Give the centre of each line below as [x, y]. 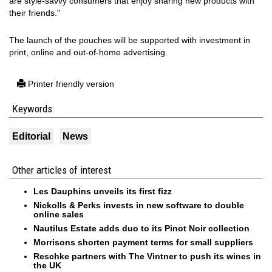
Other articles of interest [62, 170]
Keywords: [33, 109]
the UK [47, 265]
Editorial [31, 136]
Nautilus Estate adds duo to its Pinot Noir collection [141, 228]
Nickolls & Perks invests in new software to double [139, 205]
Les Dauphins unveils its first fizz [103, 191]
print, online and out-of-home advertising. [88, 52]
